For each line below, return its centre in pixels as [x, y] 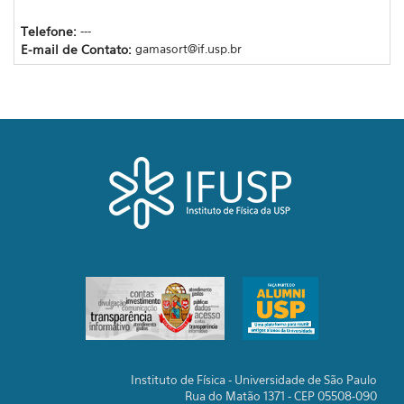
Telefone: [50, 31]
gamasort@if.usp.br [188, 48]
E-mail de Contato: [78, 49]
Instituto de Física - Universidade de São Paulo [254, 380]
